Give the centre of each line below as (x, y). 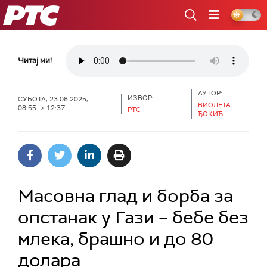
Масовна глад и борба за (125, 196)
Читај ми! (35, 60)
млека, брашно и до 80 (116, 239)
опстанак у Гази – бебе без (133, 217)
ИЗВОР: (140, 97)
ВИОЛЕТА (214, 105)
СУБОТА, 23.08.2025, (54, 99)
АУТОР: (210, 93)
